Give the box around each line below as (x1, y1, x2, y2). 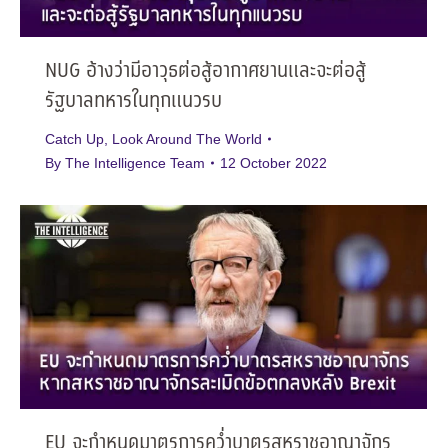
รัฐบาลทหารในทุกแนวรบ (45, 85, 222, 117)
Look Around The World (112, 130, 262, 147)
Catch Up (45, 130, 104, 147)
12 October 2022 (220, 154, 327, 171)
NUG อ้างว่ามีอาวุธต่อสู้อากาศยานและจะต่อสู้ (45, 55, 366, 87)
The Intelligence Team (65, 154, 205, 171)
